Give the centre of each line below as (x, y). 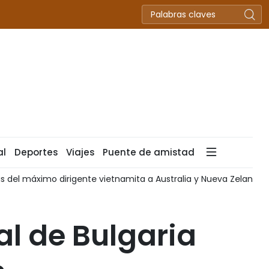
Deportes (36, 152)
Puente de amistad (149, 152)
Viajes (80, 152)
